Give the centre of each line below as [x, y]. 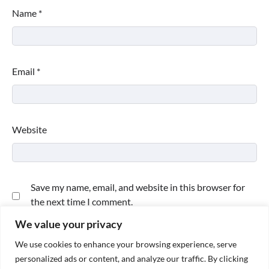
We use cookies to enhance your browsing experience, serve [126, 244]
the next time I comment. [82, 201]
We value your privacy [69, 224]
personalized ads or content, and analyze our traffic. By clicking [131, 258]
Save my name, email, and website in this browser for [138, 187]
